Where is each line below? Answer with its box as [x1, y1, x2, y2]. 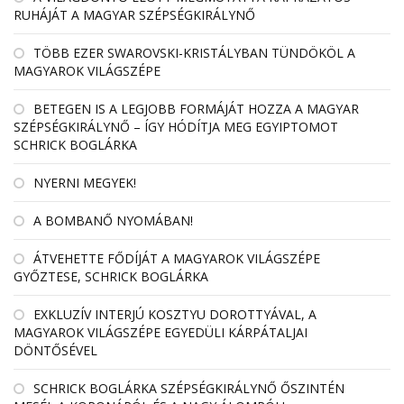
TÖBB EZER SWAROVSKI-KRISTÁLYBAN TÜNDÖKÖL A [33, 43, 355, 61]
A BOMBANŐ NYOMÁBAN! [33, 211, 193, 229]
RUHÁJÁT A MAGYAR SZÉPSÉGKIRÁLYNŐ [14, 5, 255, 23]
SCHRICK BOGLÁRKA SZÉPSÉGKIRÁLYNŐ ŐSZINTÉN [33, 379, 344, 397]
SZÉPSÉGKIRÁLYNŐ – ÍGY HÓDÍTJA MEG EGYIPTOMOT [14, 117, 338, 135]
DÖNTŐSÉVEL [14, 341, 97, 359]
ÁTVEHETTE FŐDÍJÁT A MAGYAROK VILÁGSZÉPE [33, 249, 320, 267]
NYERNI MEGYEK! [33, 173, 136, 191]
